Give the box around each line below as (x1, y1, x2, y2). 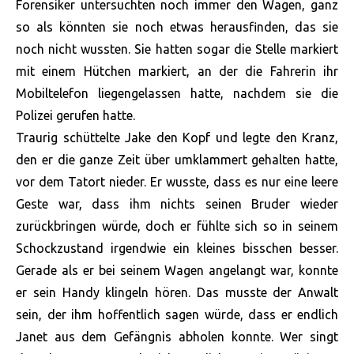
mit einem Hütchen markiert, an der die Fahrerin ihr (16, 64, 338, 79)
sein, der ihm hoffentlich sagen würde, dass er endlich (16, 307, 338, 322)
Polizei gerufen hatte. (16, 108, 135, 123)
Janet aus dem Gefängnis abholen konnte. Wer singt (16, 330, 338, 345)
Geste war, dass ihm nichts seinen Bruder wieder (16, 197, 338, 212)
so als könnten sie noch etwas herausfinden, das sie (16, 20, 338, 35)
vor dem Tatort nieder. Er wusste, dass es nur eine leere (16, 175, 338, 190)
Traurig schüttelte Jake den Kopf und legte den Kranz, (16, 130, 338, 145)
